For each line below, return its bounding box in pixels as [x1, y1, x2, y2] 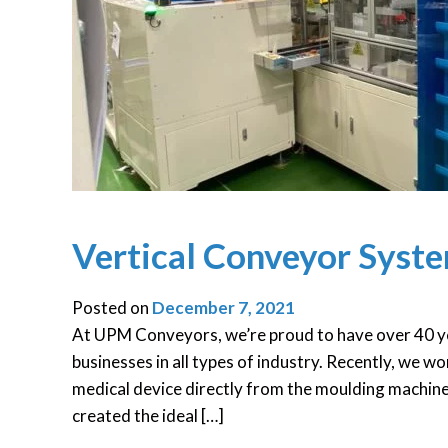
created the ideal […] [72, 405, 224, 427]
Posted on [72, 297, 152, 319]
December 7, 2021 [152, 297, 295, 319]
